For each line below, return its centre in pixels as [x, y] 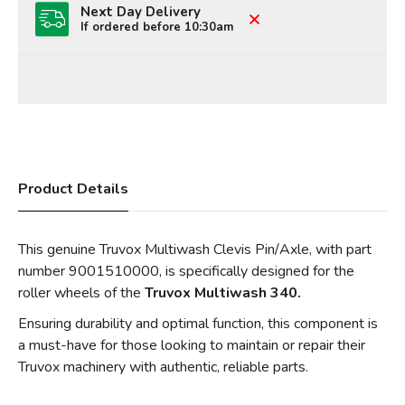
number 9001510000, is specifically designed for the [186, 271]
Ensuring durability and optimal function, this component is [198, 323]
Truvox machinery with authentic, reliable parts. [163, 367]
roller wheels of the [81, 292]
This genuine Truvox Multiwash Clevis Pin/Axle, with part [195, 249]
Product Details [73, 188]
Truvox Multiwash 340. [223, 292]
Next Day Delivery [141, 11]
